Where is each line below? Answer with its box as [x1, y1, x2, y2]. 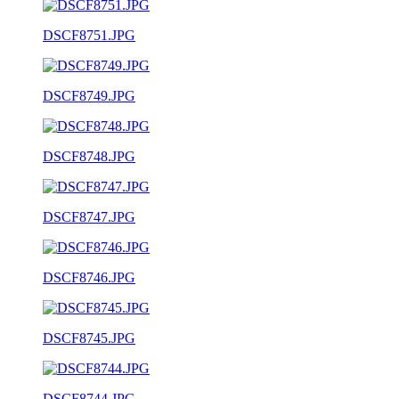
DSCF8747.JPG [43, 208, 135, 224]
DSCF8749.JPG [43, 87, 135, 103]
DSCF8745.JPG [43, 330, 135, 346]
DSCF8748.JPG [43, 148, 135, 164]
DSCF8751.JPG [43, 27, 135, 43]
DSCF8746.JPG [43, 269, 135, 285]
